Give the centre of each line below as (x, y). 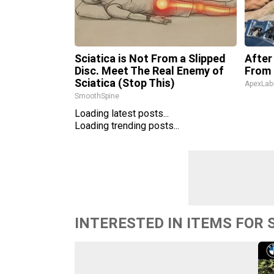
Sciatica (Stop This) (125, 83)
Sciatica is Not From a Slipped (150, 58)
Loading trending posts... (127, 126)
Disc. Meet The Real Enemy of (149, 71)
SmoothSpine (97, 96)
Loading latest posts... (122, 113)
